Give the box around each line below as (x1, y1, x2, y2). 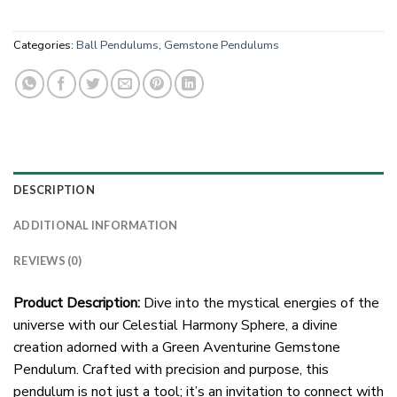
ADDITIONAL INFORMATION (13, 218, 178, 233)
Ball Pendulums (76, 36, 159, 53)
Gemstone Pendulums (164, 36, 279, 53)
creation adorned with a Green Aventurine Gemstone (13, 338, 340, 358)
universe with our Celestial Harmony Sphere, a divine (13, 315, 338, 336)
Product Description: (13, 293, 140, 314)
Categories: (13, 36, 76, 53)
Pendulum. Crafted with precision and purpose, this (13, 360, 329, 380)
